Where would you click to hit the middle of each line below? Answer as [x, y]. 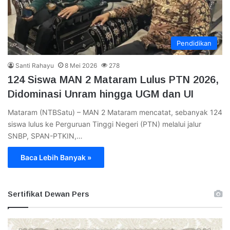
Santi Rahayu [35, 65]
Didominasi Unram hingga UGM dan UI [101, 94]
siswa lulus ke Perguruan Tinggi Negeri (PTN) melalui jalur [104, 124]
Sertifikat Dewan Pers [48, 194]
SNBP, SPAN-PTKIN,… [45, 136]
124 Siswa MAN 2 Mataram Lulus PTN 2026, [113, 79]
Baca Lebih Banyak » [56, 157]
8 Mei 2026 [81, 65]
